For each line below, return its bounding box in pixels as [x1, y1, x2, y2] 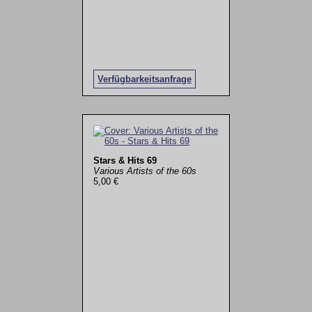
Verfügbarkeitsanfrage [97, 74, 192, 85]
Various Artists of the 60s [93, 165, 196, 176]
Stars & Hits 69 [93, 155, 157, 166]
